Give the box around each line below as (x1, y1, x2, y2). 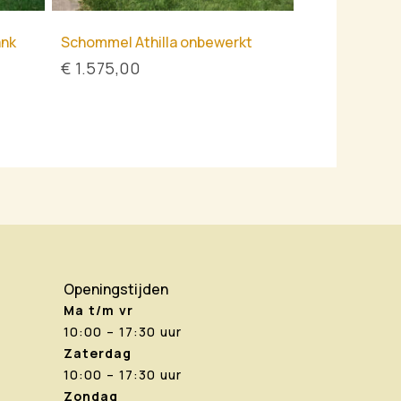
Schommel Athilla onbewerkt (61, 32, 252, 53)
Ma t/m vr (64, 302, 133, 320)
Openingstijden (64, 279, 168, 300)
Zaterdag (64, 345, 132, 363)
